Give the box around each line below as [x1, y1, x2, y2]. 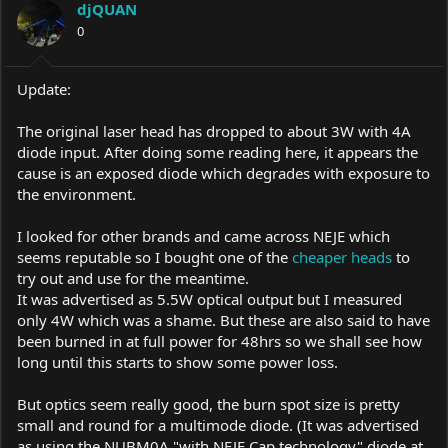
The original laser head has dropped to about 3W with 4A [17, 121, 411, 141]
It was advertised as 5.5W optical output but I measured [17, 289, 402, 309]
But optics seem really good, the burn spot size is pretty [17, 394, 400, 414]
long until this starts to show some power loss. [17, 352, 338, 372]
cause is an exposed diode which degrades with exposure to [17, 163, 430, 183]
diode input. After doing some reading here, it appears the [17, 142, 418, 162]
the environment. [17, 184, 136, 204]
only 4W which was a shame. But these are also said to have [17, 310, 430, 330]
